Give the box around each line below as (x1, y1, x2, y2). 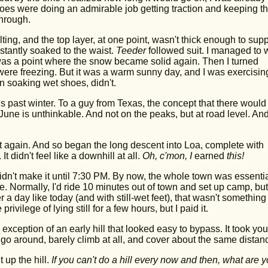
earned (194, 151, 224, 161)
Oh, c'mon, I (142, 151, 194, 161)
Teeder (115, 45, 146, 56)
